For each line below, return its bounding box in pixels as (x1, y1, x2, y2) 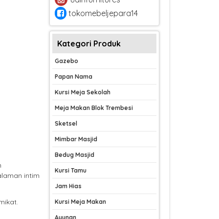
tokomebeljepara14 (66, 8, 138, 19)
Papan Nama (55, 73, 92, 81)
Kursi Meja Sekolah (55, 88, 110, 96)
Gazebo (55, 57, 78, 65)
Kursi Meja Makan (55, 198, 106, 206)
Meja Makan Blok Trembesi (55, 104, 133, 112)
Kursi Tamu (55, 167, 87, 175)
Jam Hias (55, 182, 82, 190)
